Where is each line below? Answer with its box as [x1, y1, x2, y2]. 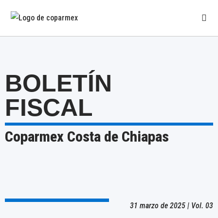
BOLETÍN [5, 70, 112, 97]
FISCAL [5, 94, 93, 122]
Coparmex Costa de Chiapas [5, 128, 169, 145]
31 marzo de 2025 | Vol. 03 [130, 200, 213, 210]
